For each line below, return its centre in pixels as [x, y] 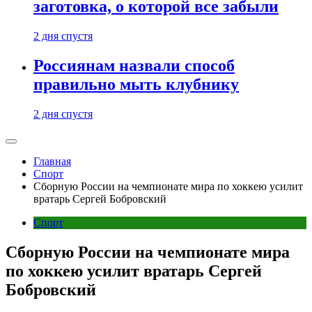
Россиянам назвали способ [134, 66]
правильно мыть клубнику [136, 85]
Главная [52, 161]
